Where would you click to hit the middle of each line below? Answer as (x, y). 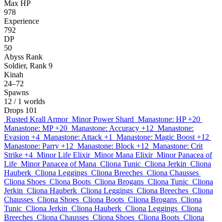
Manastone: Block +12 (113, 146)
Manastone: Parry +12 (39, 146)
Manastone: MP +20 (36, 128)
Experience (22, 21)
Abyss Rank (23, 57)
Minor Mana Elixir (123, 155)
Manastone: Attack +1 (78, 137)
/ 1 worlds (29, 101)
